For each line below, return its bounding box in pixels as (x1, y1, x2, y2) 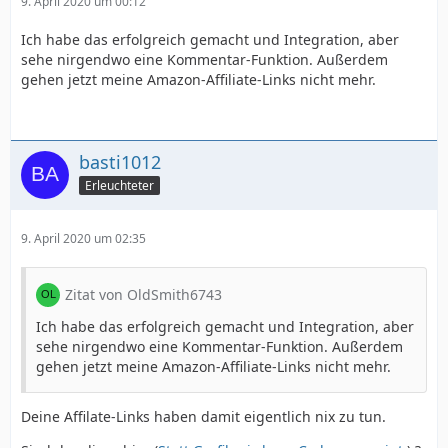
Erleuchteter (85, 177, 154, 194)
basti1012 (79, 150, 161, 175)
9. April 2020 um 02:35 (21, 230, 146, 248)
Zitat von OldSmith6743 (65, 285, 222, 305)
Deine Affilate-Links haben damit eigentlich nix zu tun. (21, 407, 386, 427)
